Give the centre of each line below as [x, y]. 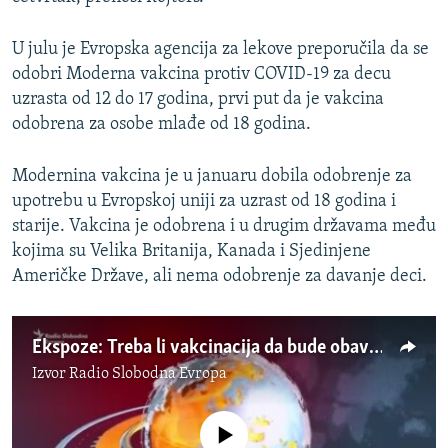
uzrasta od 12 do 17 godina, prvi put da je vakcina [198, 99]
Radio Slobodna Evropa [148, 373]
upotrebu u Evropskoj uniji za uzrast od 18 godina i [204, 201]
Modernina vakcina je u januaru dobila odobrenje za [212, 176]
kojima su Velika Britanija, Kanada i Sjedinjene [191, 251]
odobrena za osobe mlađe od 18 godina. [161, 124]
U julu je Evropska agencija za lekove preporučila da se [220, 49]
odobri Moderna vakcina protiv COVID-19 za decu [201, 74]
